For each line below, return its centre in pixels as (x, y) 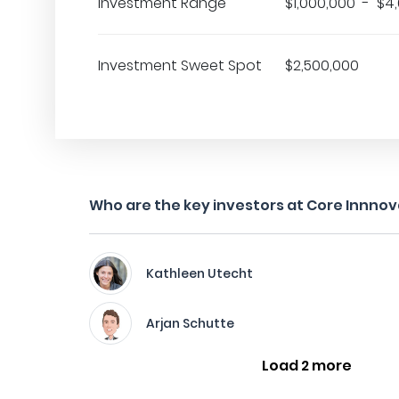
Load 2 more (306, 366)
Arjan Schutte (190, 323)
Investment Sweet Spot (180, 65)
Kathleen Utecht (199, 273)
